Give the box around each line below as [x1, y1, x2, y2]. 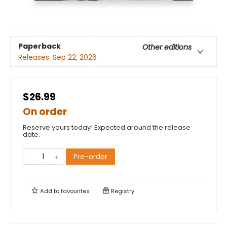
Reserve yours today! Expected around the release [23, 123, 191, 133]
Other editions [142, 42, 192, 52]
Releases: [18, 52, 53, 62]
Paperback [18, 41, 61, 51]
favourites [61, 187, 90, 196]
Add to [39, 187, 61, 196]
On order [23, 105, 67, 119]
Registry [109, 187, 134, 196]
